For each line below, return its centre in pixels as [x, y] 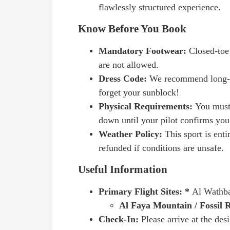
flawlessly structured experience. [160, 7]
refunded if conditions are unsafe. [161, 148]
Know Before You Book [132, 29]
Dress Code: [124, 79]
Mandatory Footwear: [144, 51]
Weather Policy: [132, 134]
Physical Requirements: [147, 106]
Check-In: [120, 219]
